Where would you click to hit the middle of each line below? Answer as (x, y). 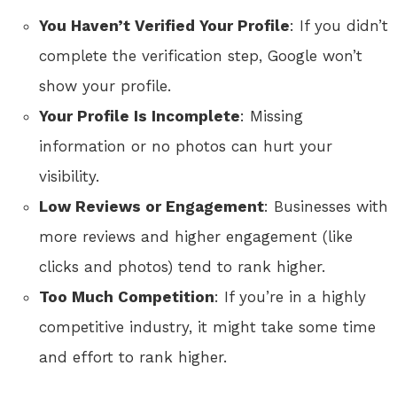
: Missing (272, 116)
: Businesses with (326, 206)
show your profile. (105, 86)
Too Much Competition (127, 296)
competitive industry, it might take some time (207, 327)
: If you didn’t (339, 25)
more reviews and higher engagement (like (196, 236)
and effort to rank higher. (133, 357)
